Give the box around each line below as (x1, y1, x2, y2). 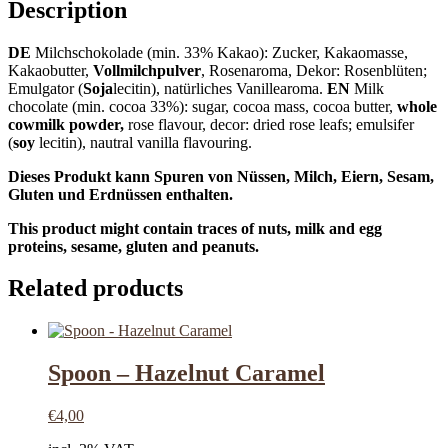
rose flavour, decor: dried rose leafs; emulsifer (128, 115, 414, 133)
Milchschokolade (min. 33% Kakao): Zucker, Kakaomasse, (35, 43, 408, 61)
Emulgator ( (8, 79, 83, 97)
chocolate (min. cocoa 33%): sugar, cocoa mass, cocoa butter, (8, 97, 397, 115)
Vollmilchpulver (93, 61, 201, 79)
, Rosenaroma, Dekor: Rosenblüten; (201, 61, 427, 79)
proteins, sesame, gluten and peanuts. (8, 237, 259, 255)
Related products (8, 275, 183, 302)
